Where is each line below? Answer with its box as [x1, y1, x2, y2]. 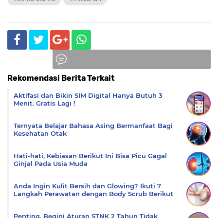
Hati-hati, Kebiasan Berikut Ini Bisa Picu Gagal [14, 152, 167, 160]
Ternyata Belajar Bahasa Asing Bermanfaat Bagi [14, 122, 173, 130]
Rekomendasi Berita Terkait [7, 73, 115, 83]
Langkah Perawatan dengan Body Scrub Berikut [14, 190, 173, 198]
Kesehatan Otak [14, 129, 67, 138]
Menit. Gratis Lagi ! [14, 99, 75, 108]
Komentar [117, 78, 148, 86]
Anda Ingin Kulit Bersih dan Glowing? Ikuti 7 [14, 182, 161, 190]
